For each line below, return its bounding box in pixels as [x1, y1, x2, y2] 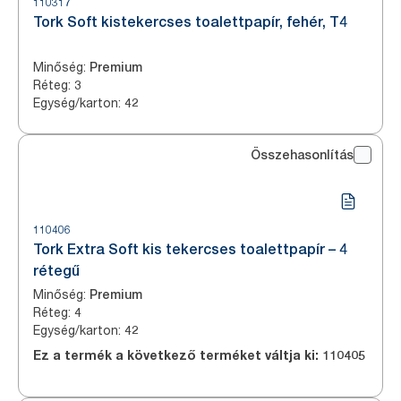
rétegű [33, 262, 80, 279]
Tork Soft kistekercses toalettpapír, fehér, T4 [33, 13, 347, 30]
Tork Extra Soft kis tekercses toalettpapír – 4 [33, 241, 347, 258]
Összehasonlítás [251, 148, 354, 162]
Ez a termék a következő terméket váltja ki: [33, 347, 322, 363]
